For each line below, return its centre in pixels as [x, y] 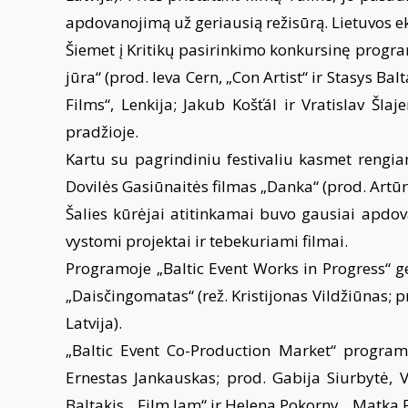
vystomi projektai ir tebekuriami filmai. [209, 241]
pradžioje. [104, 132]
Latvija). [94, 323]
